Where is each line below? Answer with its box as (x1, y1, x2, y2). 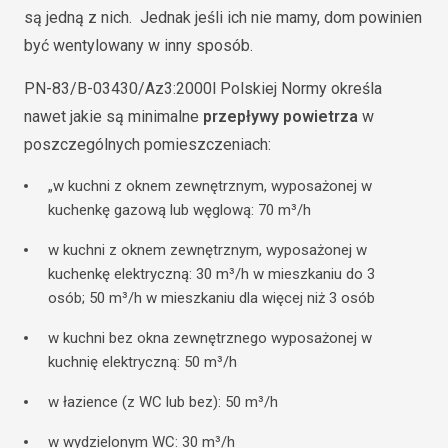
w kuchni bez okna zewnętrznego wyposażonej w (48, 329, 372, 347)
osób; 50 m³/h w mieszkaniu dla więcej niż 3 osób (48, 289, 375, 307)
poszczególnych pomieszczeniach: (24, 135, 271, 154)
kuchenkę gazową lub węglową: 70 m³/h (48, 201, 311, 219)
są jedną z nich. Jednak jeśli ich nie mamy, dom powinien (24, 8, 422, 27)
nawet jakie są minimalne (24, 107, 203, 126)
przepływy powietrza (203, 107, 358, 126)
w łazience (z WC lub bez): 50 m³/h (48, 393, 278, 411)
